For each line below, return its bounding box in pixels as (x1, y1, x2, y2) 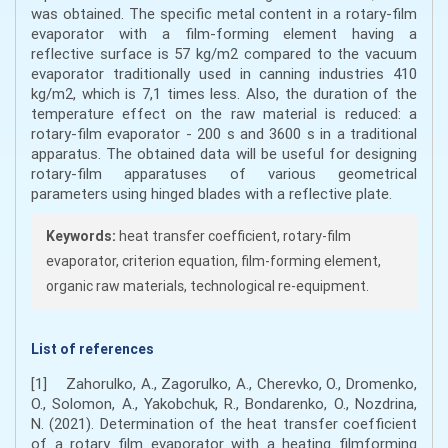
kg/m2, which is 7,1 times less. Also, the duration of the (31, 84, 417, 103)
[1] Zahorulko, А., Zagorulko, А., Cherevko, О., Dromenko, (31, 374, 417, 393)
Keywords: (46, 227, 116, 245)
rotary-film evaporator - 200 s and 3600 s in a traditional (31, 124, 417, 143)
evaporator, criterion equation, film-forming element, (46, 252, 381, 270)
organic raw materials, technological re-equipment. (46, 277, 369, 295)
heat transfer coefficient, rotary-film (116, 227, 351, 245)
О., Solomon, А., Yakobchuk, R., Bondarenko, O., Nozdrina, (31, 394, 417, 413)
